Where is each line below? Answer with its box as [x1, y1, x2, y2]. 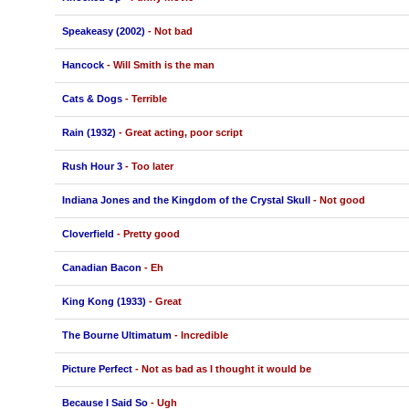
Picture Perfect [61, 362, 132, 374]
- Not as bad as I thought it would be [134, 362, 311, 374]
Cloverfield [61, 227, 114, 239]
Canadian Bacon [61, 261, 142, 273]
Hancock [61, 58, 104, 70]
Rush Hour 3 [61, 160, 122, 172]
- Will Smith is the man [106, 58, 215, 70]
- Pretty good [116, 227, 180, 239]
